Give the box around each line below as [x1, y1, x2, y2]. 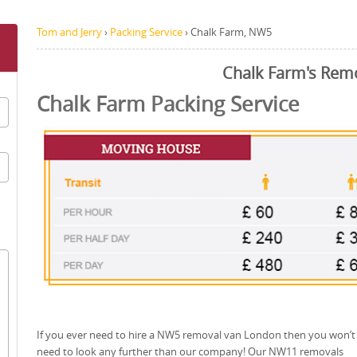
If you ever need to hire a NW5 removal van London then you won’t [37, 327, 355, 342]
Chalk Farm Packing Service [37, 90, 300, 118]
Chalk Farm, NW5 [190, 25, 272, 39]
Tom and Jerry [37, 25, 102, 39]
